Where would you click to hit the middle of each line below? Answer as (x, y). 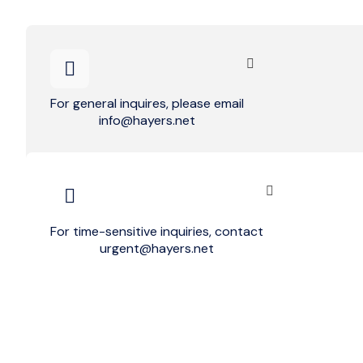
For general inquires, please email (147, 104)
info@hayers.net (147, 121)
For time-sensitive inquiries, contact (157, 231)
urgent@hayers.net (157, 248)
